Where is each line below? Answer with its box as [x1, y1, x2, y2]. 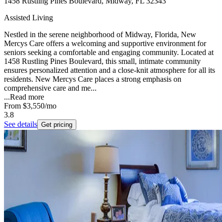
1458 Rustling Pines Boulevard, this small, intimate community [4, 57, 201, 66]
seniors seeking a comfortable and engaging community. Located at [4, 48, 214, 57]
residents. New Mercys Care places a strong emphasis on [4, 75, 181, 84]
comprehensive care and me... [4, 84, 97, 93]
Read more [10, 93, 44, 102]
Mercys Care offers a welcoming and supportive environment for [4, 39, 206, 48]
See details [4, 120, 37, 129]
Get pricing [41, 121, 72, 129]
